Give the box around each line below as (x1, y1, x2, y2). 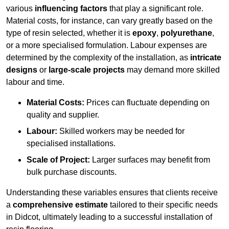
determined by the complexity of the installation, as (6, 53, 190, 62)
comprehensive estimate (13, 200, 108, 210)
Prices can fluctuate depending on (84, 98, 210, 107)
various (6, 4, 35, 13)
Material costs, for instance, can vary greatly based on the (6, 16, 213, 26)
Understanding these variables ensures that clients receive (6, 188, 218, 197)
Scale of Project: (27, 155, 90, 165)
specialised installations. (27, 139, 116, 148)
